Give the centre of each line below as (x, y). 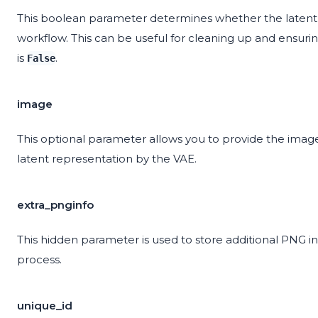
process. (39, 260)
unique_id (45, 306)
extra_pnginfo (55, 205)
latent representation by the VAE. (107, 159)
